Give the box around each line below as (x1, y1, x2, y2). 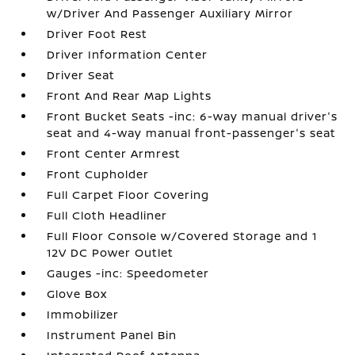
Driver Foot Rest (47, 26, 148, 41)
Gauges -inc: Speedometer (47, 265, 210, 281)
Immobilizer (47, 307, 120, 322)
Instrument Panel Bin (47, 327, 177, 342)
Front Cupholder (47, 166, 150, 181)
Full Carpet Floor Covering (47, 187, 210, 202)
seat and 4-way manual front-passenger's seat (47, 125, 337, 140)
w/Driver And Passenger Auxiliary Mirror (47, 6, 294, 21)
